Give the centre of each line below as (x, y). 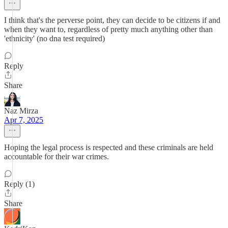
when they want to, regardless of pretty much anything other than (108, 29)
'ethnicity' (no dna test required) (54, 38)
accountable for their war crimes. (56, 156)
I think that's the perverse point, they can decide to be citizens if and (112, 20)
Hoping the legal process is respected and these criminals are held (109, 147)
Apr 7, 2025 (24, 120)
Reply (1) (19, 184)
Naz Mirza (21, 111)
